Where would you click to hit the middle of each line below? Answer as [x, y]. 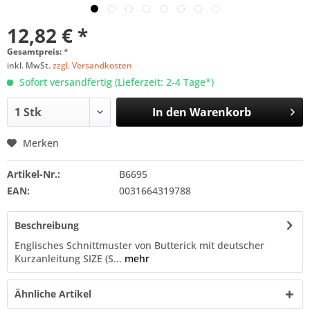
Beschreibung [47, 225]
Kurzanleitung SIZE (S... [68, 258]
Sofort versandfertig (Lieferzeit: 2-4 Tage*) [115, 82]
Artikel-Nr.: [34, 174]
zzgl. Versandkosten [92, 65]
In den [169, 112]
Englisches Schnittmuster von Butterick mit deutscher [139, 245]
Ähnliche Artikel [53, 294]
